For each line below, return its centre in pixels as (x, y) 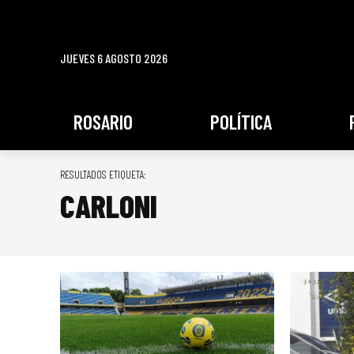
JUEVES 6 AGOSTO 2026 (114, 58)
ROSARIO (103, 122)
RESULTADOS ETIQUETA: (103, 175)
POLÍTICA (241, 122)
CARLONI (109, 206)
